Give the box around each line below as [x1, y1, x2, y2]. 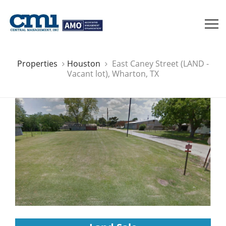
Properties [17, 58, 60, 69]
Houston [67, 58, 100, 69]
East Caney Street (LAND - [112, 58, 209, 69]
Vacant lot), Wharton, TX [67, 68, 159, 79]
